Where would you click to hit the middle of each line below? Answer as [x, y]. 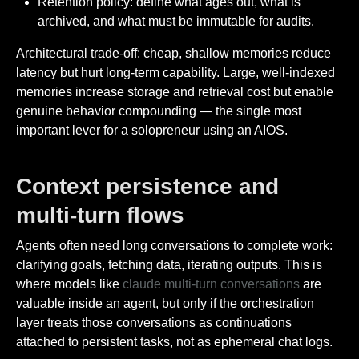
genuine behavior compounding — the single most [159, 111]
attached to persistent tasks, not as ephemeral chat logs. [174, 342]
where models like [69, 284]
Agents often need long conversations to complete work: [174, 246]
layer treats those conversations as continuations [154, 323]
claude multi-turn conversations [211, 284]
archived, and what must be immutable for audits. [176, 21]
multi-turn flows [100, 215]
